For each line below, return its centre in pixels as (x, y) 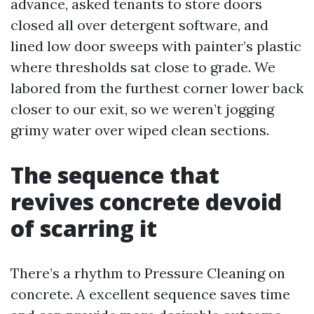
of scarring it (84, 228)
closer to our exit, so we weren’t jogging (142, 109)
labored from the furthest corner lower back (157, 88)
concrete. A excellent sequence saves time (150, 294)
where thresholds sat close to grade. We (143, 67)
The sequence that (115, 175)
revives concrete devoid (146, 202)
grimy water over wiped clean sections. (140, 130)
